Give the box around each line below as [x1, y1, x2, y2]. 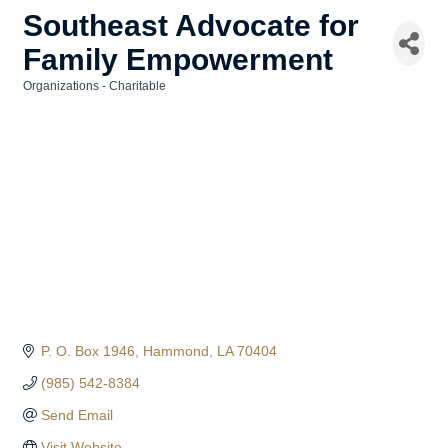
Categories [22, 93, 85, 106]
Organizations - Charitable [23, 79, 166, 93]
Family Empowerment [23, 43, 333, 76]
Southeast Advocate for [23, 9, 359, 42]
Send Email [40, 407, 113, 424]
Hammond [142, 343, 209, 360]
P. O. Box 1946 [40, 343, 135, 360]
